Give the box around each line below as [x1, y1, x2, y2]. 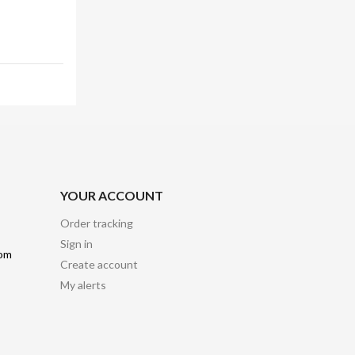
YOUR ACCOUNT [60, 187, 163, 203]
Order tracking [60, 216, 133, 230]
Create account [60, 257, 138, 271]
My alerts [60, 277, 106, 292]
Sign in [60, 236, 93, 250]
